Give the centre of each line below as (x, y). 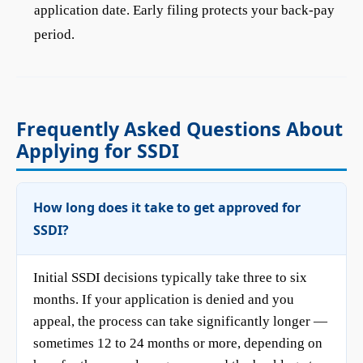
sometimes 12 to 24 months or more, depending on (178, 343)
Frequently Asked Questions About (179, 129)
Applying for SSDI (98, 151)
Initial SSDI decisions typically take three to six (170, 278)
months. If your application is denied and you (164, 299)
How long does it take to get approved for (167, 207)
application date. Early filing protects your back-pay (184, 10)
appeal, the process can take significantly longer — (180, 321)
